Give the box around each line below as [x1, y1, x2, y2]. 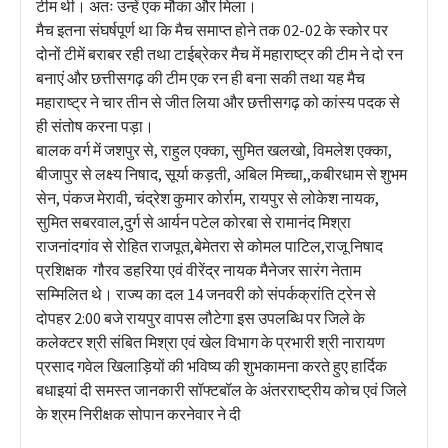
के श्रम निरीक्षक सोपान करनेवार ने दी [36, 403, 241, 424]
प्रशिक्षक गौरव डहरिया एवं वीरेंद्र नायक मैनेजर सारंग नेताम [36, 259, 361, 280]
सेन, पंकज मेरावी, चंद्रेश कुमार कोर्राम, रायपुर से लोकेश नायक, [36, 187, 379, 208]
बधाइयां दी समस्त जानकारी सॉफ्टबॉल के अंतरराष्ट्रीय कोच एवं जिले [36, 379, 407, 400]
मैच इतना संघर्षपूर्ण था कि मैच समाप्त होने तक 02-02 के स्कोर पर [36, 19, 388, 40]
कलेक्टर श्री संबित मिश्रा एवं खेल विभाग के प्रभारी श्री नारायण [36, 331, 385, 352]
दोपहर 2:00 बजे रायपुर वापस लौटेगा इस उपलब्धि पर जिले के [36, 307, 365, 328]
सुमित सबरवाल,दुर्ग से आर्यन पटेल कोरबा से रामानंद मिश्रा [36, 211, 351, 232]
